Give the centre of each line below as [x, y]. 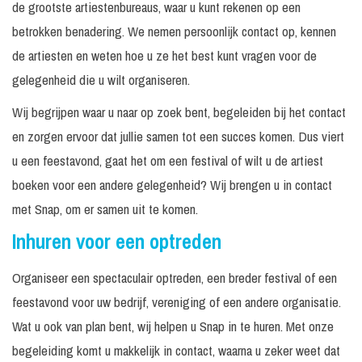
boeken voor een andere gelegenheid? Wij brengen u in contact [172, 185]
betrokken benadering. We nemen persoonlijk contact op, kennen [174, 32]
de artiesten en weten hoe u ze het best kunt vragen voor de [164, 56]
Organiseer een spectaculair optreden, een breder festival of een [175, 278]
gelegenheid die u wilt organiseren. [101, 80]
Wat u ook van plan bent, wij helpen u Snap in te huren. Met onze [173, 326]
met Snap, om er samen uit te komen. [105, 209]
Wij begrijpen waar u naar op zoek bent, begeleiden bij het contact [179, 112]
